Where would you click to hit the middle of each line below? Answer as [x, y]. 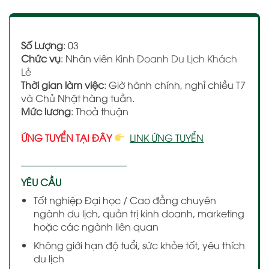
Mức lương [46, 111]
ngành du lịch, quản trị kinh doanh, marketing [139, 213]
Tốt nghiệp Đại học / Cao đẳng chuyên [125, 200]
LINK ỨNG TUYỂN [167, 137]
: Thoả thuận [100, 111]
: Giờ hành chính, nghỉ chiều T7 [175, 84]
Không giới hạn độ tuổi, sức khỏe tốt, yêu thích [139, 245]
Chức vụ [41, 58]
